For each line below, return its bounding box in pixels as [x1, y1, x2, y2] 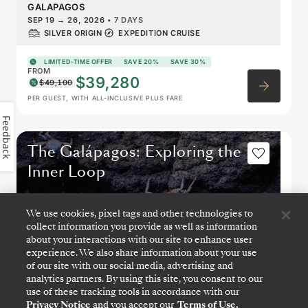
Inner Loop [27, 162, 106, 183]
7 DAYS [114, 15, 144, 25]
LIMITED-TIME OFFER [44, 58, 113, 66]
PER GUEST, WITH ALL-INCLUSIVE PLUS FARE [27, 94, 183, 102]
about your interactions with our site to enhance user [26, 233, 253, 246]
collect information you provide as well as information [26, 220, 258, 233]
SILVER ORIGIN [43, 28, 102, 38]
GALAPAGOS [27, 1, 85, 13]
